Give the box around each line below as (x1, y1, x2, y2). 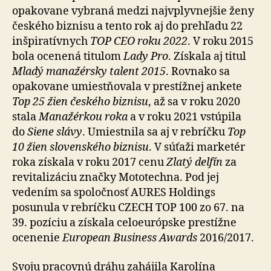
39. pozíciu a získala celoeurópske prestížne (12, 216, 237, 230)
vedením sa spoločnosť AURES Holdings (12, 186, 215, 200)
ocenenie (12, 231, 62, 245)
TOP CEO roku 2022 (90, 34, 188, 48)
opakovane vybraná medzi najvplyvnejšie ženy (12, 4, 254, 18)
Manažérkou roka (39, 110, 128, 124)
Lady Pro (123, 50, 168, 64)
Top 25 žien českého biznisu (12, 95, 148, 109)
